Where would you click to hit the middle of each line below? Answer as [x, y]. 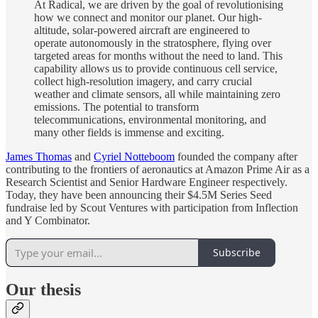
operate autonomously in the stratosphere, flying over [153, 43]
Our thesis [43, 290]
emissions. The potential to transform [116, 106]
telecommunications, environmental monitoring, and [150, 119]
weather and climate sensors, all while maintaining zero [157, 94]
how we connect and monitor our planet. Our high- [148, 17]
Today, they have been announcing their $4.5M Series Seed [139, 194]
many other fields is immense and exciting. [129, 132]
